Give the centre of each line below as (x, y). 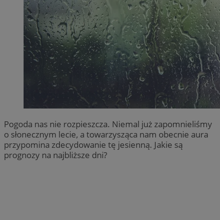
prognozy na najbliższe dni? (55, 155)
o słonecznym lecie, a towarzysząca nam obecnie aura (106, 134)
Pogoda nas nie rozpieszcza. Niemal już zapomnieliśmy (108, 124)
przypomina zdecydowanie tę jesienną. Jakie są (93, 144)
